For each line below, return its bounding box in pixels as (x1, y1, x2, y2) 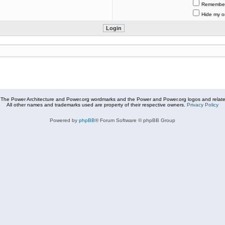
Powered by (50, 118, 79, 123)
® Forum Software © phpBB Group (95, 118, 175, 123)
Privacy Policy (187, 102, 218, 107)
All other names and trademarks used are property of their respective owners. (7, 102, 187, 107)
